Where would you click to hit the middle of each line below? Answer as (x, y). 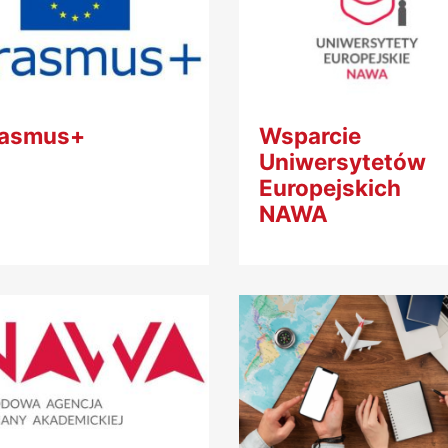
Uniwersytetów (342, 162)
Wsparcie (310, 136)
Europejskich (330, 188)
